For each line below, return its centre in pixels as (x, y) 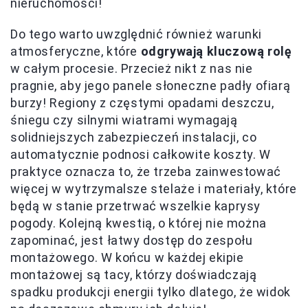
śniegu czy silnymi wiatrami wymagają (124, 120)
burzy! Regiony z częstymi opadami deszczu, (142, 102)
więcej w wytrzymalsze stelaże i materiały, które (154, 188)
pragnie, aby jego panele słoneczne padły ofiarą (151, 85)
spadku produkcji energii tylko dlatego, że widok (151, 291)
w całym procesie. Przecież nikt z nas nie (132, 68)
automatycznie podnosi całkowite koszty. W (141, 154)
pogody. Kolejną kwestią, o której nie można (139, 223)
